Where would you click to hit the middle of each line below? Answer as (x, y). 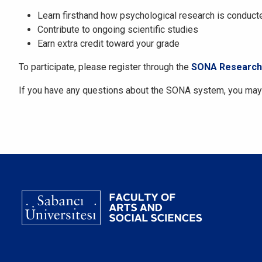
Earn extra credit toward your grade (108, 44)
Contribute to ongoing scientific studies (118, 30)
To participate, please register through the (105, 67)
